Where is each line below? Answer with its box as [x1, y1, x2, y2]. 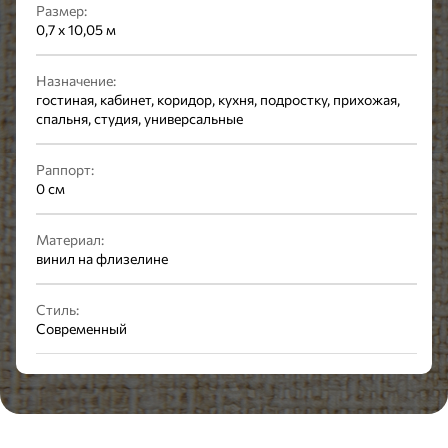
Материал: [36, 231, 104, 248]
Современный [36, 320, 127, 337]
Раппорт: [36, 161, 94, 178]
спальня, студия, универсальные [36, 110, 243, 127]
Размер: [36, 2, 87, 19]
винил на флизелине [36, 250, 168, 267]
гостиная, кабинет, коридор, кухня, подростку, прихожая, [36, 91, 400, 108]
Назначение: [36, 72, 116, 89]
